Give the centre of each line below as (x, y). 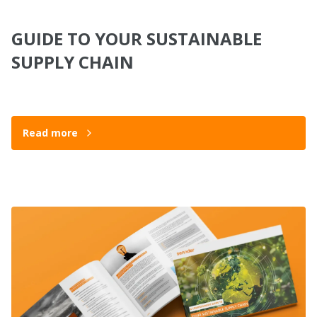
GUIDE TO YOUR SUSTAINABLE (137, 39)
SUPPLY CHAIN (73, 62)
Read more (50, 133)
